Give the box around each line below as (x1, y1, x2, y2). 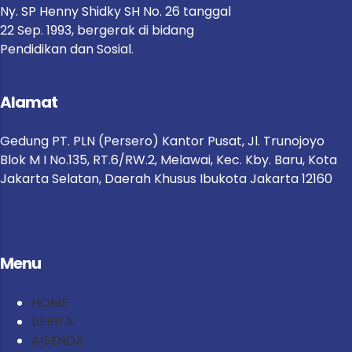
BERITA (31, 312, 74, 331)
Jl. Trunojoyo (247, 132, 324, 151)
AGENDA (31, 331, 84, 350)
